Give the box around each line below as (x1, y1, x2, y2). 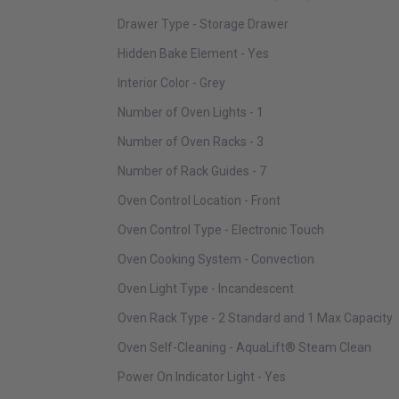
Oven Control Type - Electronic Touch (118, 223, 324, 238)
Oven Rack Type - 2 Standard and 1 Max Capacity (118, 311, 393, 326)
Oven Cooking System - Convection (118, 252, 314, 267)
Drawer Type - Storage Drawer (118, 17, 289, 32)
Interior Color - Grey (118, 76, 225, 91)
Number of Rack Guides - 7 (118, 164, 266, 179)
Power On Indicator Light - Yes (118, 370, 286, 385)
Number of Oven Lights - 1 (118, 105, 264, 120)
